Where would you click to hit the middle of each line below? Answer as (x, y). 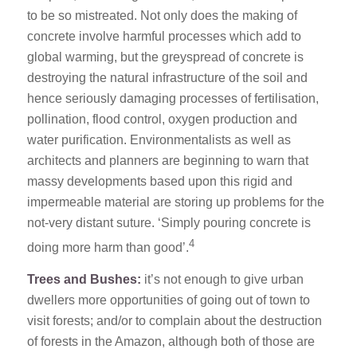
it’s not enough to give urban (222, 280)
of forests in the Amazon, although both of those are (171, 342)
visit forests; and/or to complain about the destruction (174, 321)
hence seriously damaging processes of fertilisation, (173, 99)
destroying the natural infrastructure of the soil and (167, 78)
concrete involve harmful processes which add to (164, 37)
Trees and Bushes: (84, 280)
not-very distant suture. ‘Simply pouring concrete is (169, 223)
